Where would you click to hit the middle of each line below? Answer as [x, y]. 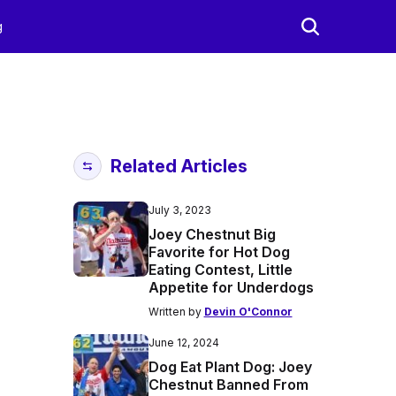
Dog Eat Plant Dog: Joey [230, 367]
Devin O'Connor [248, 312]
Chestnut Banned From [228, 385]
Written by [176, 312]
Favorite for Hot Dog [219, 252]
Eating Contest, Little [220, 270]
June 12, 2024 [183, 343]
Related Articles [179, 166]
